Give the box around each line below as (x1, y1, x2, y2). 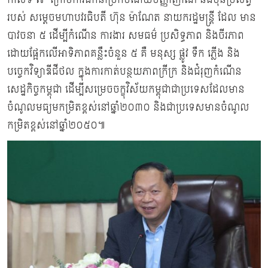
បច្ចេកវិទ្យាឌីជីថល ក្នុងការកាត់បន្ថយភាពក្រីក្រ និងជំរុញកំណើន (7, 63, 242, 81)
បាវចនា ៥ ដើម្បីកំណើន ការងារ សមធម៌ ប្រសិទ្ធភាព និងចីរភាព (7, 27, 244, 45)
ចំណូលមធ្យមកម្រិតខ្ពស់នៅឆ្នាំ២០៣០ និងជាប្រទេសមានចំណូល (7, 99, 249, 117)
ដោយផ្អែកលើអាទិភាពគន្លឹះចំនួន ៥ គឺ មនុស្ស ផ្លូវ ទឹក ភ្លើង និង (7, 45, 240, 63)
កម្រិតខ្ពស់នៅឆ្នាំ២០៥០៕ (7, 117, 105, 135)
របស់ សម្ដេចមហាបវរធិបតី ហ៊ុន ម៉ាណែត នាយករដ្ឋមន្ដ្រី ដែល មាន (7, 9, 256, 27)
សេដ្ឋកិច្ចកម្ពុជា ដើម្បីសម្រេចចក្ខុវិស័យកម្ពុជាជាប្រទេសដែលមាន (7, 81, 245, 99)
